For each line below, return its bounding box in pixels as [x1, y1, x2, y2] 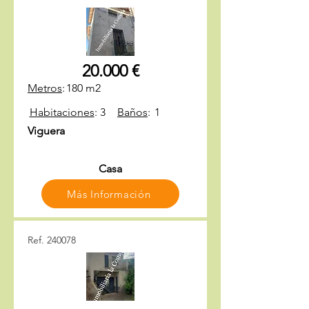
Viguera [28, 124, 65, 137]
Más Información [67, 187, 151, 201]
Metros [28, 81, 62, 94]
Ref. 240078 [28, 234, 76, 246]
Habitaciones [29, 106, 94, 119]
